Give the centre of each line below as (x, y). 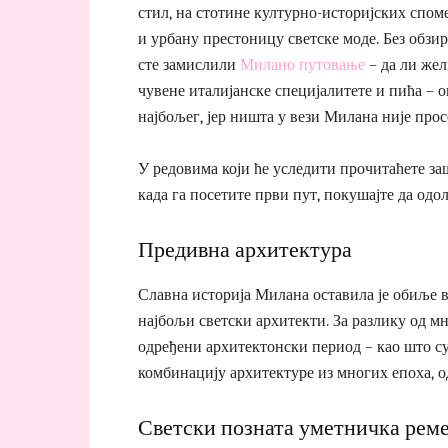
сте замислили (189, 64)
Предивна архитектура (245, 249)
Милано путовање (302, 64)
